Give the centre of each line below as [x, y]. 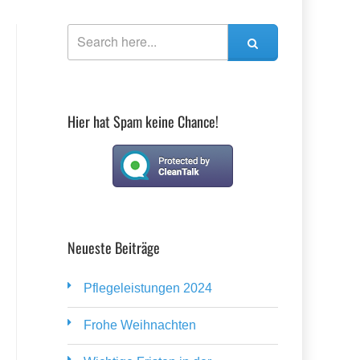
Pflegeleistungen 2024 [147, 288]
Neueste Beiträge [113, 247]
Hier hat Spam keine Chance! [143, 121]
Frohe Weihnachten [139, 325]
